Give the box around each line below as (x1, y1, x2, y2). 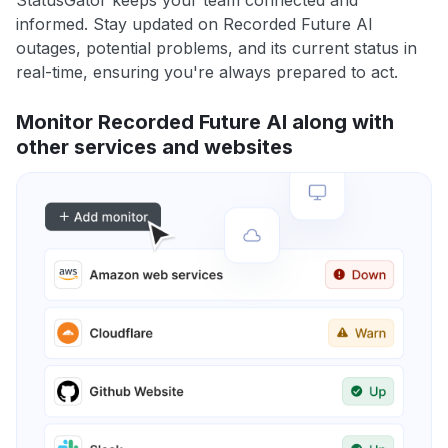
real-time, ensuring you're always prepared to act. (16, 62, 398, 83)
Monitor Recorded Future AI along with (16, 110, 394, 135)
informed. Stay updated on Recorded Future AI (16, 14, 373, 35)
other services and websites (16, 135, 293, 160)
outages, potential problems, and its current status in (16, 38, 417, 59)
